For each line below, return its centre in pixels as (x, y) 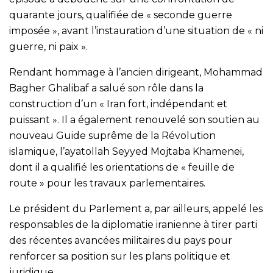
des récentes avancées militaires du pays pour (121, 240)
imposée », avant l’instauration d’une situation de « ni (136, 30)
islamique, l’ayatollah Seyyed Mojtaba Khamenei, (126, 151)
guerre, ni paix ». (48, 46)
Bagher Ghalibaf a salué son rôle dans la (106, 88)
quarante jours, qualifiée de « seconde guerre (121, 15)
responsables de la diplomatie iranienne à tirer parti (133, 224)
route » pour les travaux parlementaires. (107, 183)
